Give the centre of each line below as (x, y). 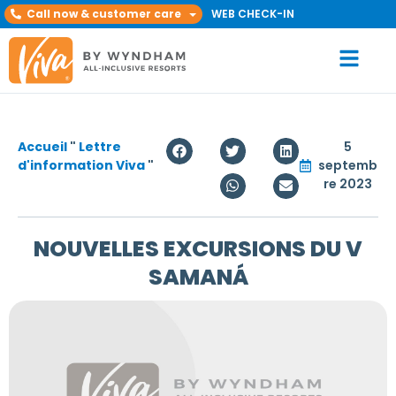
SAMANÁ (198, 277)
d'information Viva (81, 166)
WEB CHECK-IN (253, 14)
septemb (347, 166)
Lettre (100, 147)
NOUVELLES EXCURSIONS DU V (198, 248)
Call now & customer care (103, 14)
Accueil (42, 147)
